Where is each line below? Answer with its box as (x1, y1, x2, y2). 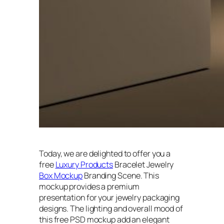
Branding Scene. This (82, 169, 159, 181)
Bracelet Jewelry (113, 158, 174, 170)
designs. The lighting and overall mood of (39, 202, 183, 214)
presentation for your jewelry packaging (39, 191, 180, 203)
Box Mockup (39, 169, 83, 181)
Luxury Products (55, 158, 113, 170)
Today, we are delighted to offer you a (39, 147, 171, 159)
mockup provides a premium (39, 180, 139, 192)
